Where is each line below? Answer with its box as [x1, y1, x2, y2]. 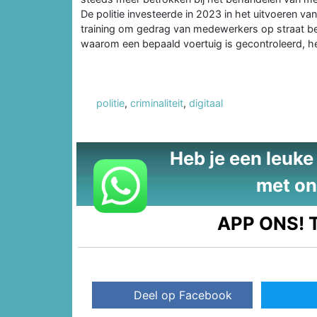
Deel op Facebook [134, 288, 233, 303]
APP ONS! [217, 212, 305, 234]
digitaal [189, 96, 223, 109]
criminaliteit [130, 96, 183, 109]
